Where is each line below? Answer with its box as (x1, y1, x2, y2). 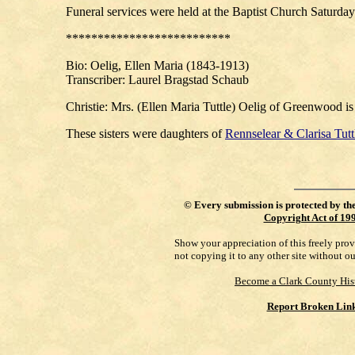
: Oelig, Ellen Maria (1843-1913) (84, 59, 249, 72)
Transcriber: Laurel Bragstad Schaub (66, 73, 255, 86)
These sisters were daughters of (66, 127, 225, 140)
